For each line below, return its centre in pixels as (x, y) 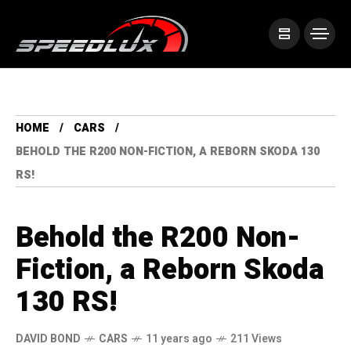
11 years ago (179, 339)
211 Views (256, 339)
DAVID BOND (48, 339)
